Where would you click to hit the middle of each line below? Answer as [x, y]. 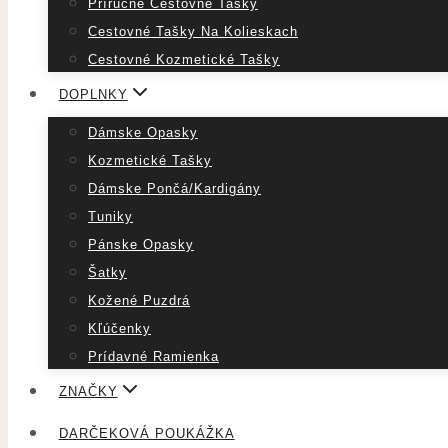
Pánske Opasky [141, 245]
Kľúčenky [119, 329]
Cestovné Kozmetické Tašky [184, 59]
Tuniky [110, 217]
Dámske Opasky [143, 133]
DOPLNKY [93, 94]
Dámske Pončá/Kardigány [174, 189]
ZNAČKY [88, 392]
